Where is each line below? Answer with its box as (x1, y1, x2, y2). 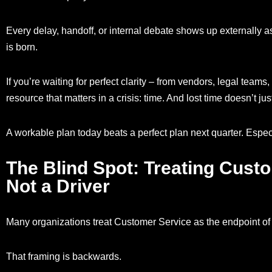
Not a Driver (6, 176, 110, 197)
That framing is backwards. (6, 251, 121, 262)
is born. (6, 42, 38, 53)
